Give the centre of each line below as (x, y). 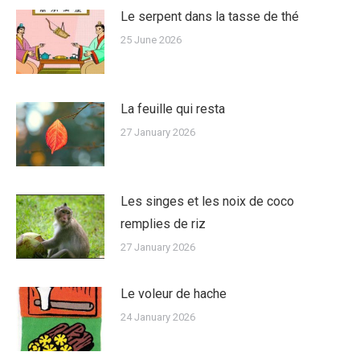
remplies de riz (163, 223)
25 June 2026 (151, 39)
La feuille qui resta (173, 108)
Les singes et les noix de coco (207, 201)
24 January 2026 (158, 317)
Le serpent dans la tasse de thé (210, 16)
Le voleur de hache (174, 293)
